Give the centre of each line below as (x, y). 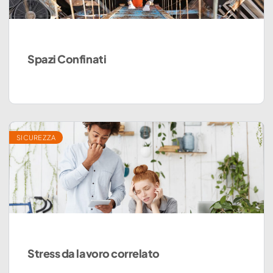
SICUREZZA (36, 138)
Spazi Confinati (67, 58)
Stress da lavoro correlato (94, 253)
